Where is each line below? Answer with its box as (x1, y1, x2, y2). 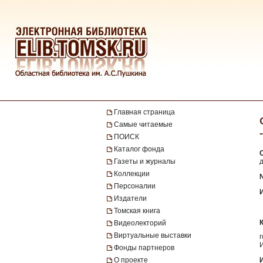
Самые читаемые (114, 120, 173, 129)
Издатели (114, 194, 147, 203)
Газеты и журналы (114, 157, 176, 166)
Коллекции (114, 170, 150, 178)
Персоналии (114, 182, 156, 190)
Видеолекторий (114, 219, 166, 227)
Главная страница (114, 108, 175, 116)
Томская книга (114, 207, 160, 215)
